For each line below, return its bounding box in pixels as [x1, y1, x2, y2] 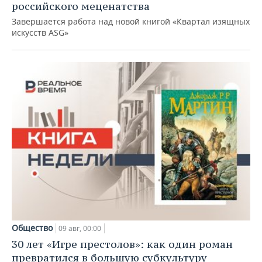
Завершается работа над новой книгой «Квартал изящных [12, 15, 250, 27]
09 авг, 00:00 [58, 223, 101, 234]
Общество [12, 222, 53, 234]
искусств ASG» [12, 26, 68, 38]
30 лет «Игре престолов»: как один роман [12, 237, 233, 251]
